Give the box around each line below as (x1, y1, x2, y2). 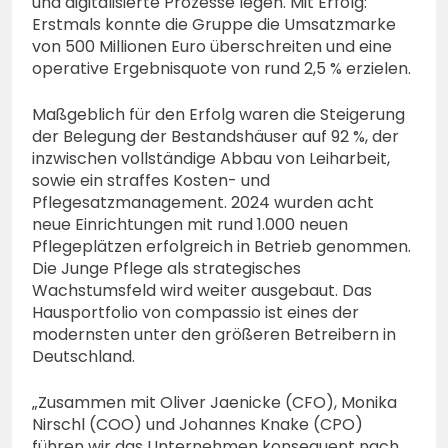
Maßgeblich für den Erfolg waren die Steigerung (32, 103, 405, 127)
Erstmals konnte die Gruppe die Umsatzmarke (32, 13, 396, 37)
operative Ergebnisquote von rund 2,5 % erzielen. (32, 57, 411, 81)
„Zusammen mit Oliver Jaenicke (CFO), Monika (32, 391, 397, 415)
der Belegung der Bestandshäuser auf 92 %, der (32, 125, 399, 149)
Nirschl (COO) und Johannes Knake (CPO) (32, 413, 363, 437)
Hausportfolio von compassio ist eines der (32, 301, 359, 325)
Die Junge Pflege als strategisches (32, 257, 301, 281)
